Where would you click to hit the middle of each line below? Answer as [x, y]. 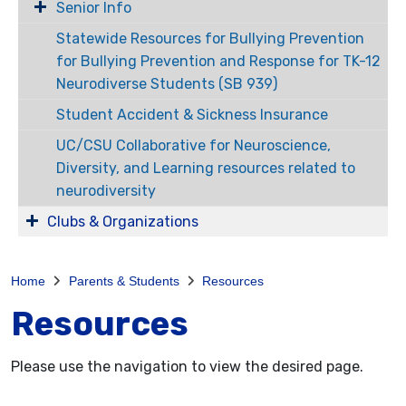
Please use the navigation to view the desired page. [187, 367]
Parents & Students [124, 281]
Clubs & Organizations [123, 222]
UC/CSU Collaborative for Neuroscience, [193, 145]
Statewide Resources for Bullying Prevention [210, 39]
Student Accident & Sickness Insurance [192, 115]
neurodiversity [106, 191]
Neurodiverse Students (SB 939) [166, 84]
